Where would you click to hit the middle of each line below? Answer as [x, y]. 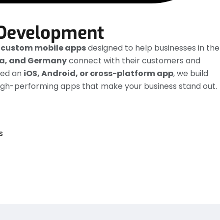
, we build [191, 74]
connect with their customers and [134, 61]
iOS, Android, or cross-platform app [98, 74]
